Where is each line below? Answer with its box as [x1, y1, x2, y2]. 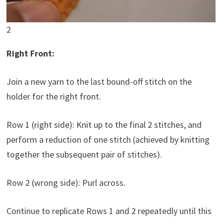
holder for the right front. [6, 90, 101, 102]
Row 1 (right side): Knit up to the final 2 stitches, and [6, 118, 202, 130]
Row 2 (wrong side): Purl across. [6, 176, 125, 188]
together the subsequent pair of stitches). [6, 148, 162, 160]
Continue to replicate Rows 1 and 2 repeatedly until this [6, 205, 212, 217]
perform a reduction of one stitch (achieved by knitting [6, 133, 210, 145]
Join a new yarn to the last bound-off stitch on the [6, 75, 192, 87]
